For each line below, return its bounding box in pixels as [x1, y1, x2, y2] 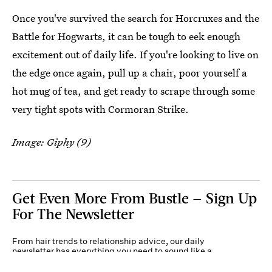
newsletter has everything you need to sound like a [12, 245, 212, 256]
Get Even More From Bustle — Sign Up [12, 188, 257, 206]
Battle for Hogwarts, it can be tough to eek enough [12, 29, 240, 43]
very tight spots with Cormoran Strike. [12, 101, 189, 116]
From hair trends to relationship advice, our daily [12, 235, 205, 246]
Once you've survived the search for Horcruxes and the [12, 10, 259, 25]
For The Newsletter [12, 204, 134, 222]
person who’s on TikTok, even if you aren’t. [12, 254, 180, 266]
